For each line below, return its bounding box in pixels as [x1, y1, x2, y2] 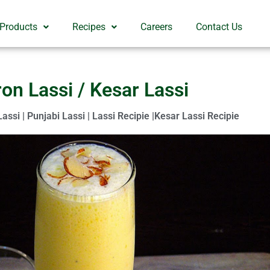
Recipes [72, 21, 106, 33]
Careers [140, 21, 173, 33]
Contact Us [196, 21, 243, 33]
